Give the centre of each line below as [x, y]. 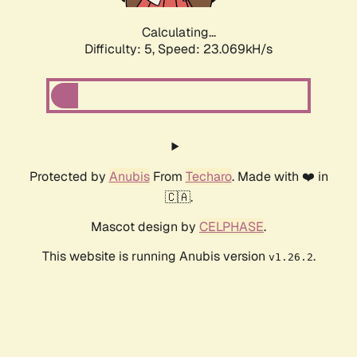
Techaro [208, 177]
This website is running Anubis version [155, 257]
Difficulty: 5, [121, 49]
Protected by [69, 177]
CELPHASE [231, 227]
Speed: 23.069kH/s [215, 49]
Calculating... [178, 33]
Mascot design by [145, 227]
